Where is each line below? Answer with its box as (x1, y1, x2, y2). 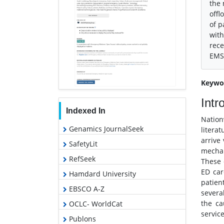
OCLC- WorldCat (67, 199, 122, 209)
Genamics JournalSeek (67, 124, 143, 134)
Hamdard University (67, 169, 136, 179)
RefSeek (67, 154, 95, 164)
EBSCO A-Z (67, 184, 104, 194)
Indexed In (65, 106, 105, 115)
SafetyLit (67, 139, 97, 149)
